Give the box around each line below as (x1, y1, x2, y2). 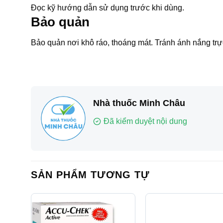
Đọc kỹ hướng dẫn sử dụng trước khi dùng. (31, 3, 184, 12)
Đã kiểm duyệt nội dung (104, 117, 187, 126)
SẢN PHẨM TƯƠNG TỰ (31, 169, 150, 181)
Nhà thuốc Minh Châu (93, 98, 185, 109)
